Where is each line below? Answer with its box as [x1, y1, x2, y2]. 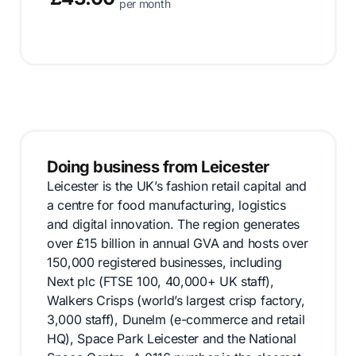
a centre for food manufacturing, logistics [47, 197, 286, 213]
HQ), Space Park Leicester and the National [47, 331, 296, 346]
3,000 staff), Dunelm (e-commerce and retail [47, 311, 305, 327]
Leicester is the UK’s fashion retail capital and [47, 178, 307, 194]
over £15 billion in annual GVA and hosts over [47, 235, 308, 251]
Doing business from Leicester [47, 157, 269, 176]
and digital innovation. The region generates [47, 216, 300, 232]
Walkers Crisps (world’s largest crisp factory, [47, 292, 305, 308]
